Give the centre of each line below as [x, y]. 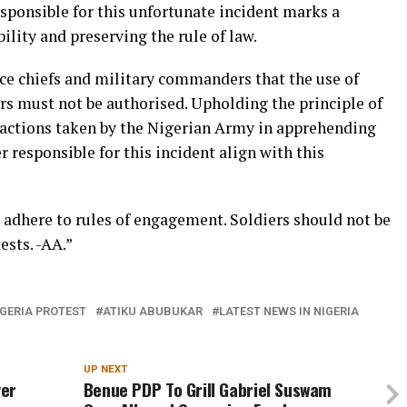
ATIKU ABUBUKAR [153, 311]
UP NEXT [105, 369]
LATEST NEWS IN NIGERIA [289, 311]
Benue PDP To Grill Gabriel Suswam [208, 389]
